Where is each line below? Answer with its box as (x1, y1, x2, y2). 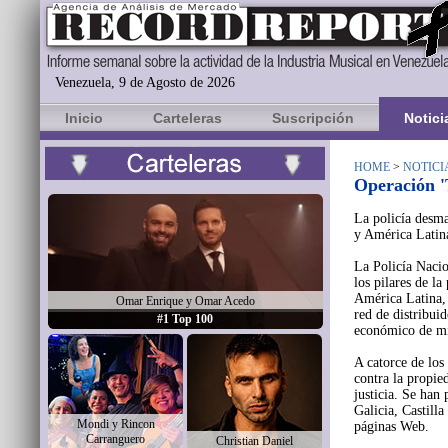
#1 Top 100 (157, 312, 213, 326)
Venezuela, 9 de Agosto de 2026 (55, 75, 235, 90)
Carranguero (86, 432, 145, 446)
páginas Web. (354, 419, 429, 434)
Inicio (65, 110, 103, 126)
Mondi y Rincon (76, 417, 155, 431)
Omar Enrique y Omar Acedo (115, 294, 255, 308)
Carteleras (153, 110, 222, 126)
